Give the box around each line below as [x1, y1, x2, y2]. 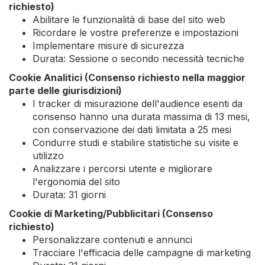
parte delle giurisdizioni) [9, 85, 122, 96]
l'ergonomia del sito [33, 176, 120, 188]
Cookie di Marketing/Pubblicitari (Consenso [9, 208, 213, 219]
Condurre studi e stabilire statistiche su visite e [33, 137, 238, 148]
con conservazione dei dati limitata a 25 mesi [33, 124, 231, 135]
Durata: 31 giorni [33, 189, 106, 201]
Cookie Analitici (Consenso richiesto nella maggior [9, 72, 245, 83]
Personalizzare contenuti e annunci [33, 234, 192, 245]
